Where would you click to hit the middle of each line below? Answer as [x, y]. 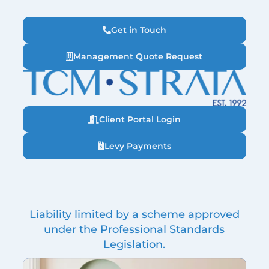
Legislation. [134, 245]
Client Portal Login [140, 120]
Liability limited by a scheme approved [134, 215]
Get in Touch [138, 30]
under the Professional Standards [134, 230]
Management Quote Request [138, 56]
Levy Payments [138, 146]
